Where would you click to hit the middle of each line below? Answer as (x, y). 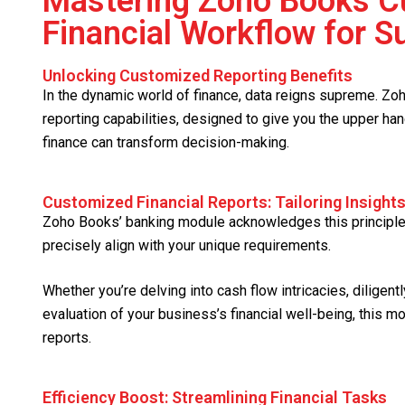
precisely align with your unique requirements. (187, 246)
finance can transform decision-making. (166, 143)
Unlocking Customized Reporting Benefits (198, 76)
